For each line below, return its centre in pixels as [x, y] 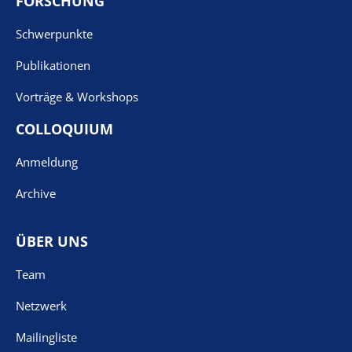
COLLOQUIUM [64, 128]
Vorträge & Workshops [77, 96]
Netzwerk [41, 305]
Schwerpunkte [54, 33]
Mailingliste [46, 337]
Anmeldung [47, 161]
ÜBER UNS [52, 241]
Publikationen [53, 65]
